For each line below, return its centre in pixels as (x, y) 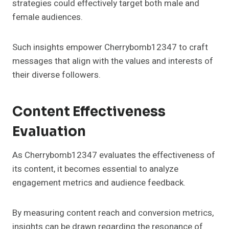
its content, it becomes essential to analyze (95, 169)
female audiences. (48, 17)
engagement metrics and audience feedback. (99, 182)
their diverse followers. (56, 75)
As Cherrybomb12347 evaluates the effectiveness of (114, 155)
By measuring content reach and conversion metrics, (113, 213)
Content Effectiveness (89, 111)
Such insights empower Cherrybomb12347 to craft (110, 47)
